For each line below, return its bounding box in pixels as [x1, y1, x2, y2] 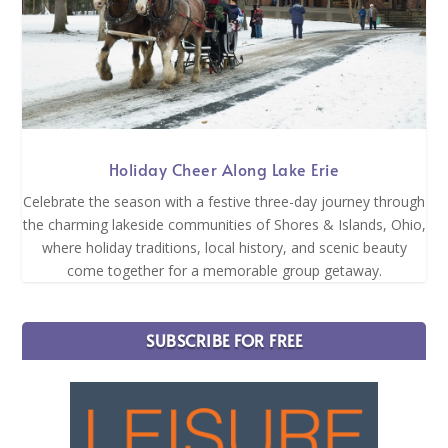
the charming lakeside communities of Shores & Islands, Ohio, [22, 214, 426, 234]
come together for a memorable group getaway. [66, 260, 382, 280]
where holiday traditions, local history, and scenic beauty [41, 237, 407, 257]
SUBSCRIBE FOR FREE [146, 328, 302, 351]
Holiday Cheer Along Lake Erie [108, 157, 340, 180]
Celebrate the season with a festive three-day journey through [23, 191, 425, 211]
